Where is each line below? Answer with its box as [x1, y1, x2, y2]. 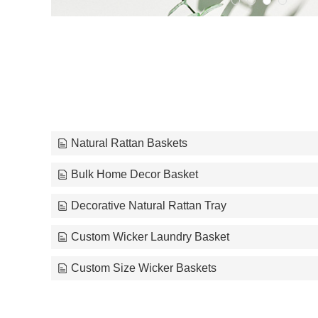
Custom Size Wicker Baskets [71, 261, 216, 274]
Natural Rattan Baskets [71, 136, 187, 149]
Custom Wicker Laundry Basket [71, 230, 229, 243]
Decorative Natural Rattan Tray [71, 199, 226, 212]
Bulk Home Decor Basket [71, 168, 198, 180]
